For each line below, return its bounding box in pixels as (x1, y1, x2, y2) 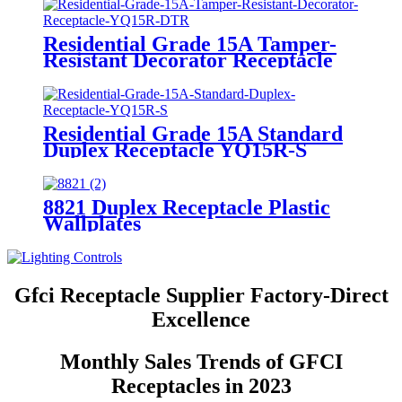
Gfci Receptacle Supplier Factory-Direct (13, 284, 389, 308)
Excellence (152, 308, 250, 332)
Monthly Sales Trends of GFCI (59, 350, 343, 374)
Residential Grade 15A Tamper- (43, 32, 336, 57)
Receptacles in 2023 (110, 374, 292, 398)
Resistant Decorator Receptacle (43, 48, 333, 73)
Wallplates (43, 212, 141, 236)
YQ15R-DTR (43, 65, 164, 89)
